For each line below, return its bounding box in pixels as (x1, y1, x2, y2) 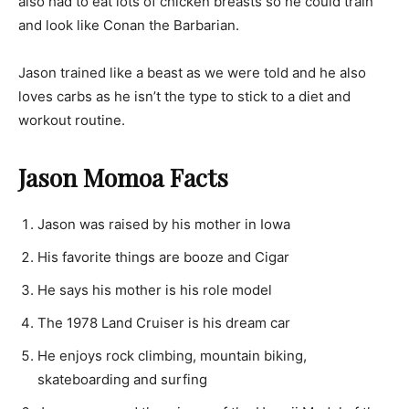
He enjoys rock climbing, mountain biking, (37, 346, 307, 364)
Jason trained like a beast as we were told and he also (18, 63, 366, 81)
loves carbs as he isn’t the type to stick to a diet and (18, 87, 351, 105)
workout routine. (18, 110, 125, 129)
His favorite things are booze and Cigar (37, 247, 289, 266)
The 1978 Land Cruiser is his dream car (37, 313, 290, 331)
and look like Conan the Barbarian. (18, 16, 239, 34)
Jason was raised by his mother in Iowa (37, 215, 290, 233)
